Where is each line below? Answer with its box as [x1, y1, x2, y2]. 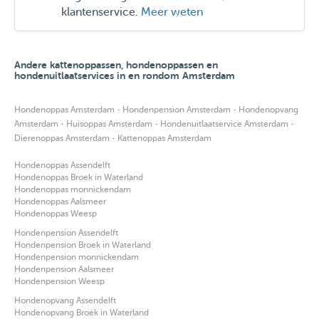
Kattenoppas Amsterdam [117, 132, 211, 143]
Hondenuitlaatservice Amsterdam [160, 118, 288, 129]
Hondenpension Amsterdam [122, 104, 231, 115]
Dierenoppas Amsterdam [14, 132, 110, 143]
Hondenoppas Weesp [14, 208, 97, 219]
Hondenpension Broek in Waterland [14, 239, 151, 250]
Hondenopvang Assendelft [14, 295, 116, 305]
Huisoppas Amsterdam [66, 118, 152, 129]
